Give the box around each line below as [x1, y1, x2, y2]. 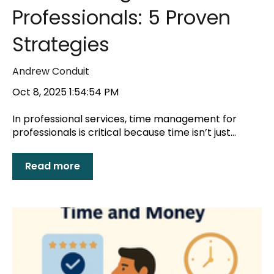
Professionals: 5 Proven [12, 4, 231, 32]
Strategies [12, 31, 109, 59]
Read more [25, 159, 80, 174]
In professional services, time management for [12, 112, 237, 127]
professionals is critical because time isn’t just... [12, 125, 236, 140]
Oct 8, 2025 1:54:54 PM [12, 84, 119, 99]
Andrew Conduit [12, 64, 89, 79]
